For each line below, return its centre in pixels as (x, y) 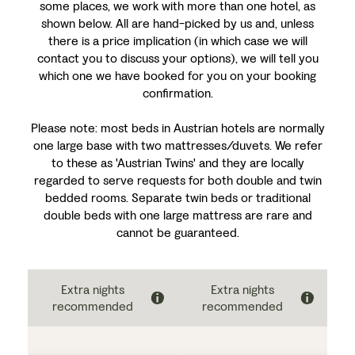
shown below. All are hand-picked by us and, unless (177, 23)
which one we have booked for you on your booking (177, 76)
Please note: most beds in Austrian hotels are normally (177, 128)
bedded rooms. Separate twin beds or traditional (177, 198)
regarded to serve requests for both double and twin (177, 180)
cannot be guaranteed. (177, 233)
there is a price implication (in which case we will (177, 41)
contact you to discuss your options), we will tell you (177, 58)
